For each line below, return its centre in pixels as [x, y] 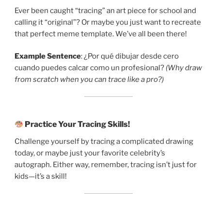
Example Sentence [48, 56]
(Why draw [184, 68]
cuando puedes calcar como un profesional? [90, 68]
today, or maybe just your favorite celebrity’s [90, 153]
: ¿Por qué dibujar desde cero [130, 56]
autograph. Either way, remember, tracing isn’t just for [106, 165]
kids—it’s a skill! [41, 177]
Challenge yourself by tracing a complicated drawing [104, 142]
